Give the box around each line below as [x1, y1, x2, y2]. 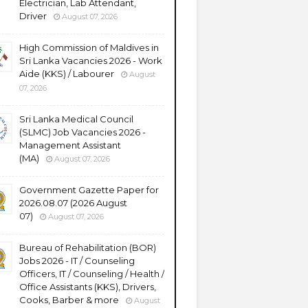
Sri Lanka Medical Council [19, 113, 133, 124]
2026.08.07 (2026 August [19, 197, 127, 208]
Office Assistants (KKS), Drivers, [19, 281, 156, 292]
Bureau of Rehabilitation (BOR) [19, 242, 156, 253]
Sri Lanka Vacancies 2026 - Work [19, 55, 162, 66]
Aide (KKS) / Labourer [19, 68, 114, 79]
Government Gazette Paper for [19, 184, 159, 195]
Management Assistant [19, 140, 121, 151]
